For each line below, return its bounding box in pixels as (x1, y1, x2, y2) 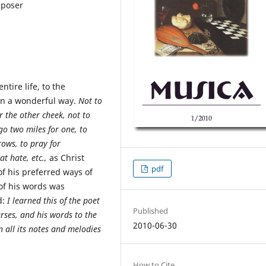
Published (133, 205, 169, 216)
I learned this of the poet (7, 194, 100, 206)
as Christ (49, 151, 84, 163)
